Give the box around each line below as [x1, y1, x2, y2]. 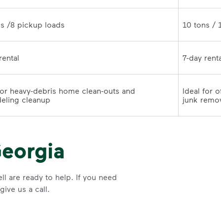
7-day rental [19, 53, 37, 63]
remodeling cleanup [50, 95, 57, 105]
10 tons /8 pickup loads [65, 20, 76, 30]
